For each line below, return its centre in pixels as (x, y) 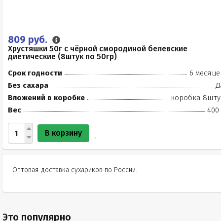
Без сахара (28, 85)
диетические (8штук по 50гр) (62, 56)
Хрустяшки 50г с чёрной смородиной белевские (98, 49)
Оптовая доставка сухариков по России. (75, 170)
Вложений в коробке (46, 98)
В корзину (63, 133)
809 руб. (29, 39)
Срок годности (35, 73)
